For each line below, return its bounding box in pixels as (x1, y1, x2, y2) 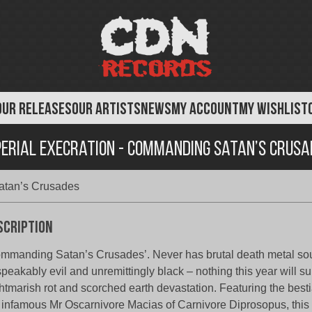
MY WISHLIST (239, 102, 308, 118)
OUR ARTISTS (72, 102, 141, 118)
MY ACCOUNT (171, 102, 239, 118)
